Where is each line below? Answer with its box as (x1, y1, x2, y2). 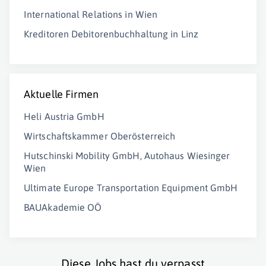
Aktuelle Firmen (24, 88, 99, 100)
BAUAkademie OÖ (24, 202, 102, 213)
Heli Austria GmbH (24, 111, 104, 122)
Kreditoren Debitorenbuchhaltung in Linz (24, 28, 198, 39)
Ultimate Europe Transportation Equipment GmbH (24, 182, 238, 193)
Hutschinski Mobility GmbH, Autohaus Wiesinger (24, 150, 230, 161)
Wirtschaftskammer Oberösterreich (24, 131, 176, 141)
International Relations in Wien (24, 9, 158, 20)
